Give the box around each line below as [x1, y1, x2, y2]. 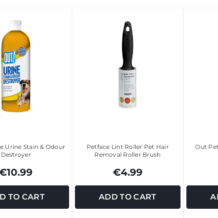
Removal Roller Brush [94, 150, 161, 158]
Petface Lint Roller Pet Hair [86, 143, 169, 150]
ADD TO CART [98, 192, 157, 202]
